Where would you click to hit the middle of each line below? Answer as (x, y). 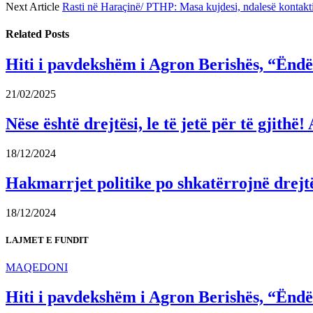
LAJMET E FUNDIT (47, 240)
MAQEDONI (37, 268)
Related (25, 34)
